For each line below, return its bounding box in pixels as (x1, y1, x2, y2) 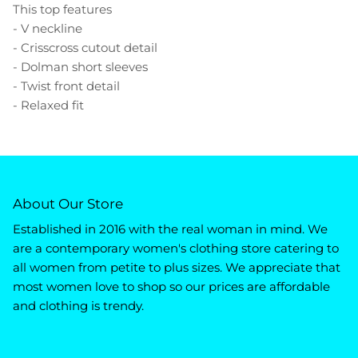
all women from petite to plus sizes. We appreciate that (13, 260, 340, 276)
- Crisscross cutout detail (13, 40, 157, 56)
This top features (13, 2, 112, 18)
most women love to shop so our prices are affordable (13, 279, 330, 295)
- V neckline (13, 21, 82, 37)
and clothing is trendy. (13, 298, 144, 314)
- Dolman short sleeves (13, 59, 148, 75)
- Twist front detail (13, 78, 120, 94)
